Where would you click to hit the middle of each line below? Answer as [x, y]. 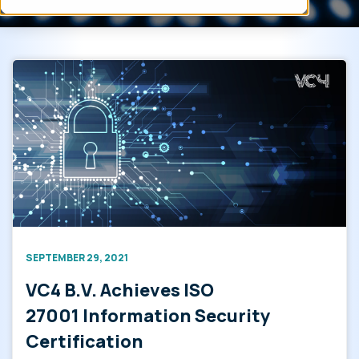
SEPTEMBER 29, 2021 [77, 258]
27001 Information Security [148, 316]
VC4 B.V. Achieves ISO [120, 290]
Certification [85, 341]
